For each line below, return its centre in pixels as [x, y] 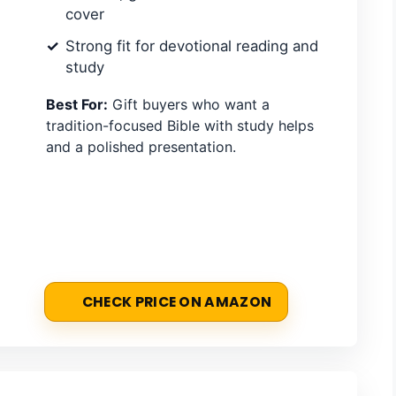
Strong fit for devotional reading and [192, 46]
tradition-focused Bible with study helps [180, 125]
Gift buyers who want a [189, 104]
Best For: [77, 104]
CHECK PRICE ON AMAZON [177, 301]
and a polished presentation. [141, 146]
